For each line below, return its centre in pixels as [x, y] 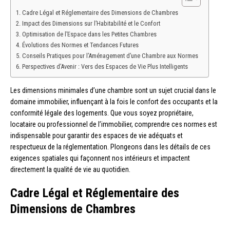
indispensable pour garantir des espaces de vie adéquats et [97, 136]
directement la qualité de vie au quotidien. [70, 170]
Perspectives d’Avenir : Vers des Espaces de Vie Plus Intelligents [105, 67]
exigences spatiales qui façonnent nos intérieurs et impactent [100, 158]
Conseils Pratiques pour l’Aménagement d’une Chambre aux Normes [110, 56]
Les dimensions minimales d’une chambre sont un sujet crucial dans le [113, 91]
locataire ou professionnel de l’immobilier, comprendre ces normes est [114, 124]
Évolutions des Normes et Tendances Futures [80, 45]
